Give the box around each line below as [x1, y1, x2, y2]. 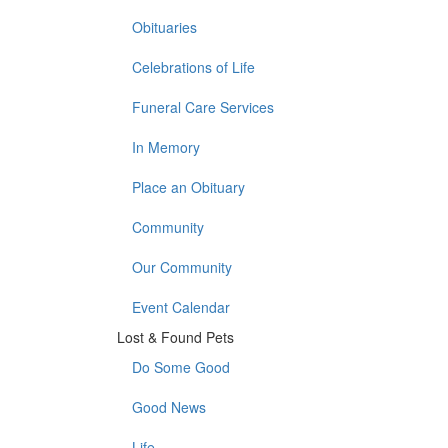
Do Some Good [132, 357, 230, 378]
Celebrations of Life [132, 57, 255, 78]
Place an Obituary [132, 177, 245, 198]
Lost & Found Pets [117, 327, 234, 348]
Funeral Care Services [132, 97, 274, 118]
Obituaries [132, 17, 197, 38]
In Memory [132, 137, 200, 158]
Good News [132, 397, 206, 418]
